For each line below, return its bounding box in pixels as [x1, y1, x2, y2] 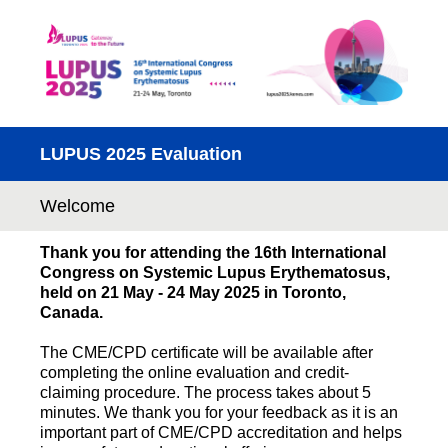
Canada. [40, 304, 103, 322]
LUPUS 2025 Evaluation [40, 144, 242, 165]
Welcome [40, 196, 115, 217]
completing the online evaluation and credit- [40, 364, 349, 382]
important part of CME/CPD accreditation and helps [40, 424, 402, 442]
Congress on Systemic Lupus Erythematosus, [40, 264, 390, 282]
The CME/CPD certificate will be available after [40, 344, 373, 362]
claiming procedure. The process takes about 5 [40, 384, 371, 402]
